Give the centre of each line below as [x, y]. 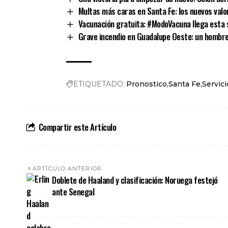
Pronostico [147, 84]
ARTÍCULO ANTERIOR [67, 169]
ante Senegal [73, 192]
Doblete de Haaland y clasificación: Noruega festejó [135, 180]
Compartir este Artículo [77, 127]
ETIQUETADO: [99, 84]
